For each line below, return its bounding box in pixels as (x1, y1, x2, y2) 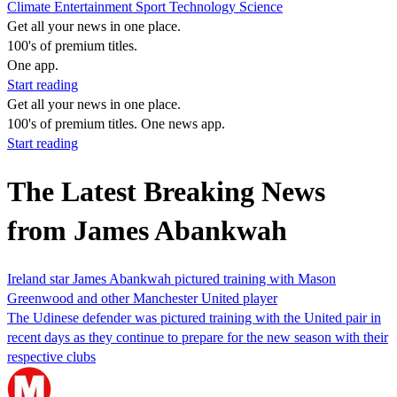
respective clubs (7, 348, 96, 364)
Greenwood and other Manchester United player (7, 290, 277, 306)
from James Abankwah (7, 214, 287, 247)
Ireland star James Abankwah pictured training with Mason (7, 270, 336, 286)
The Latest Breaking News (7, 175, 325, 208)
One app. (7, 58, 58, 73)
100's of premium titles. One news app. (7, 116, 225, 131)
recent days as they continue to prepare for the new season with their (7, 329, 388, 345)
